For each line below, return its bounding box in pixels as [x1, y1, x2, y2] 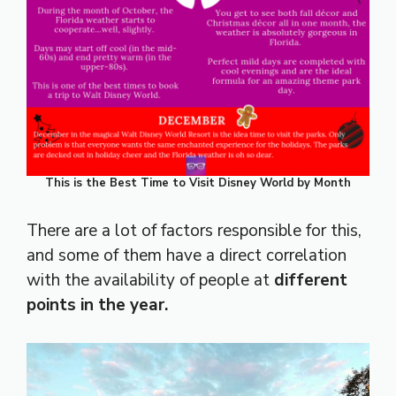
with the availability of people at [27, 269, 274, 293]
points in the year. [27, 293, 168, 317]
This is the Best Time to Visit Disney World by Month [45, 175, 351, 192]
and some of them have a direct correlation [27, 244, 346, 268]
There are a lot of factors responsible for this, [27, 219, 362, 243]
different [274, 269, 347, 293]
